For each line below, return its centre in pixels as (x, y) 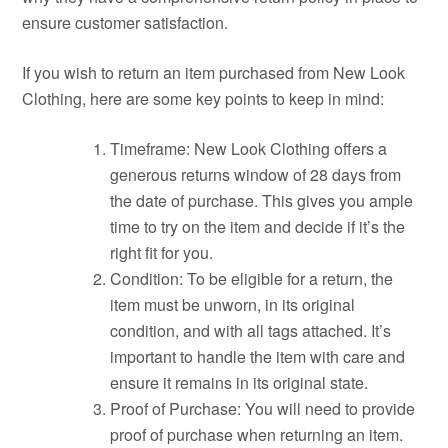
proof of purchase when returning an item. (257, 434)
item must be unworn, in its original (233, 304)
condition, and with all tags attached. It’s (251, 330)
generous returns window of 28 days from (256, 174)
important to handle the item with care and (258, 356)
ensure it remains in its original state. (239, 382)
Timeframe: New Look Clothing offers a (249, 148)
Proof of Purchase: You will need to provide (263, 408)
